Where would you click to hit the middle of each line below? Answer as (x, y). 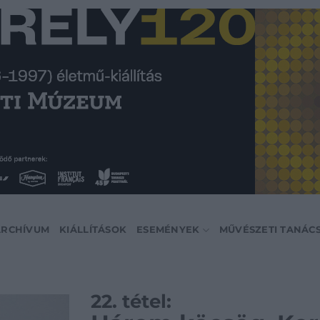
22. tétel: (131, 301)
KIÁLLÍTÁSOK (93, 230)
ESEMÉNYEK (168, 230)
